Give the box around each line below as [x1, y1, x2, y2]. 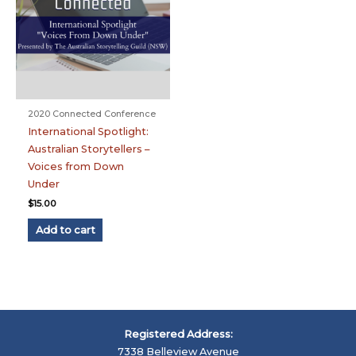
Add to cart [35, 223, 95, 236]
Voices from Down [28, 161, 125, 172]
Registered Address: [123, 327, 233, 340]
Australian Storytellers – [28, 143, 150, 155]
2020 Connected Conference [28, 107, 157, 119]
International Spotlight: [28, 126, 149, 137]
